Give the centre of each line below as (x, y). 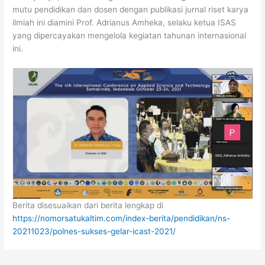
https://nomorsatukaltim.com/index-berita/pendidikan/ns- (122, 218)
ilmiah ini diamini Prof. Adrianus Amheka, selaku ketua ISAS (125, 22)
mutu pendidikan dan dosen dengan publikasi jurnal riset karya (131, 9)
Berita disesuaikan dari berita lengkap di (88, 205)
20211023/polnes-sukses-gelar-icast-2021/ (94, 231)
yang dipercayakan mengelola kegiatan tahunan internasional (130, 35)
